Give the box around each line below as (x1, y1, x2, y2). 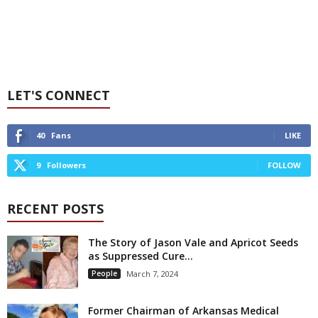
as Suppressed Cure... (88, 248, 193, 263)
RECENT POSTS (7, 199, 104, 217)
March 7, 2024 (126, 268, 178, 279)
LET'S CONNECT (7, 86, 110, 104)
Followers (47, 159, 86, 170)
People (92, 268, 117, 278)
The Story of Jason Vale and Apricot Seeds (88, 235, 298, 249)
